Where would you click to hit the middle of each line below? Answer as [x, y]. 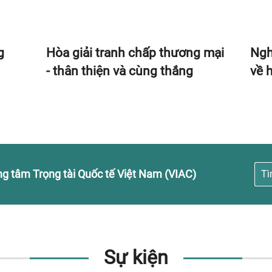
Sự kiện [136, 257]
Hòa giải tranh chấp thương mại [135, 53]
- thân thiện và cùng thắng [119, 71]
